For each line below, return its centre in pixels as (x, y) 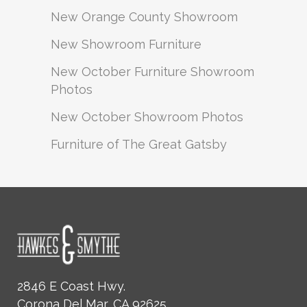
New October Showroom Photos (147, 117)
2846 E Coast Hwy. (71, 286)
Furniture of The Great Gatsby (139, 144)
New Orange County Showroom (144, 17)
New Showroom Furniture (126, 44)
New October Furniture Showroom (152, 72)
